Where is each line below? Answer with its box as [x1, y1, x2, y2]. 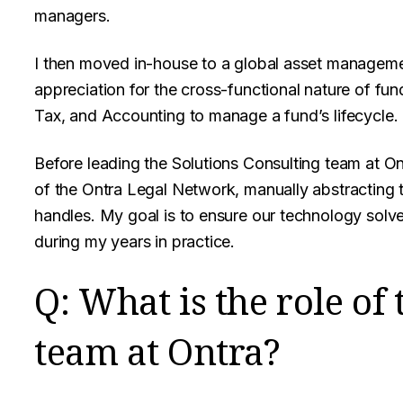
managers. [34, 6, 111, 25]
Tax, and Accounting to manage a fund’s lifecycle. [34, 106, 399, 125]
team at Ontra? [34, 327, 281, 376]
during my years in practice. [34, 232, 236, 251]
